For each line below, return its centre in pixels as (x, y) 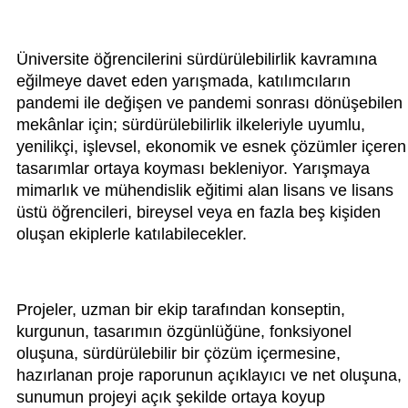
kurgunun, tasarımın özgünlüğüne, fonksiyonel (184, 332)
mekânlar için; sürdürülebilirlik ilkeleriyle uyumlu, (191, 125)
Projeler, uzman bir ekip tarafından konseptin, (181, 310)
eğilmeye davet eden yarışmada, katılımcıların (184, 82)
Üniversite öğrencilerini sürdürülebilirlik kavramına (197, 60)
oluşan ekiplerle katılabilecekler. (132, 235)
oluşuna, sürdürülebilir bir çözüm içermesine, (178, 354)
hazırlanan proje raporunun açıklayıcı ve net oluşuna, (209, 376)
